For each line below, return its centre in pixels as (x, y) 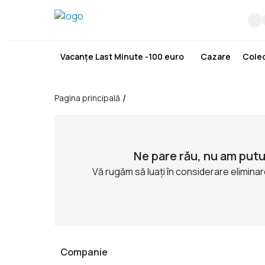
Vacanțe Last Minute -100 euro (122, 56)
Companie (84, 252)
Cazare (216, 56)
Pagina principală (87, 98)
